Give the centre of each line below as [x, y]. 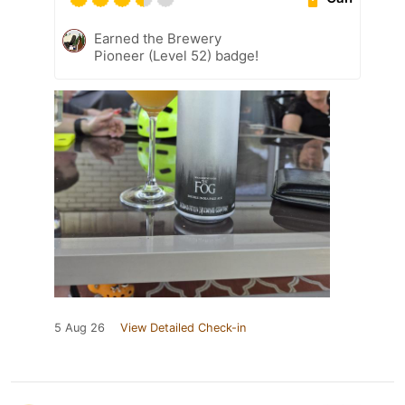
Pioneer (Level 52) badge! [176, 55]
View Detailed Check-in [183, 327]
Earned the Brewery [158, 38]
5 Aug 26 [80, 327]
